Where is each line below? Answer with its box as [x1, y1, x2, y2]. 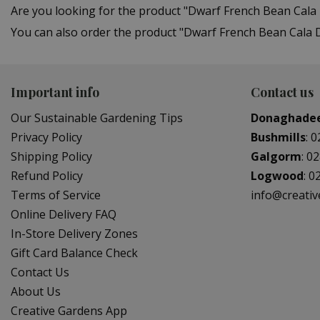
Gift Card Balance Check [11, 245, 138, 261]
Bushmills [251, 129, 306, 146]
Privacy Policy [11, 129, 82, 146]
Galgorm [251, 149, 301, 165]
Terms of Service [11, 187, 101, 204]
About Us [11, 284, 61, 300]
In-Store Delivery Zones [11, 226, 138, 242]
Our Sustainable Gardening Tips [11, 110, 183, 126]
